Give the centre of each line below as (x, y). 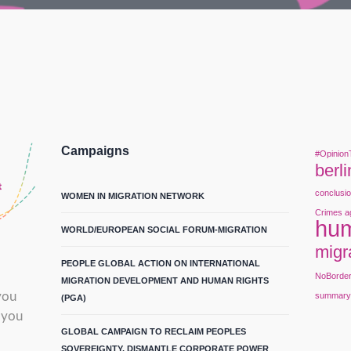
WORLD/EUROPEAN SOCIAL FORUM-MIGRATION (165, 230)
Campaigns (96, 151)
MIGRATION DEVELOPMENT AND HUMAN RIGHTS (165, 280)
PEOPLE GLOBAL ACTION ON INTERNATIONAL (161, 263)
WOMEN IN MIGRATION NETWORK (133, 196)
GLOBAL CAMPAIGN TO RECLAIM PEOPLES (154, 331)
